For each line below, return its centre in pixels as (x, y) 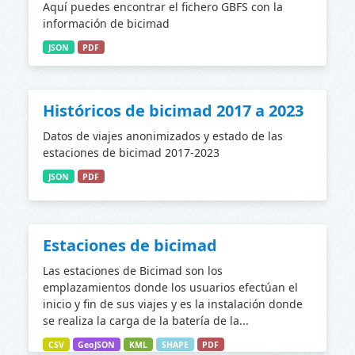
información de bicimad (106, 23)
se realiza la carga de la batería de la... (146, 320)
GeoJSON (97, 344)
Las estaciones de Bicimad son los (133, 270)
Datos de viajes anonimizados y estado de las (163, 136)
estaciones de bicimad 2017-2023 (131, 152)
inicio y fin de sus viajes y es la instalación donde (173, 303)
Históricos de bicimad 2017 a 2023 (173, 110)
